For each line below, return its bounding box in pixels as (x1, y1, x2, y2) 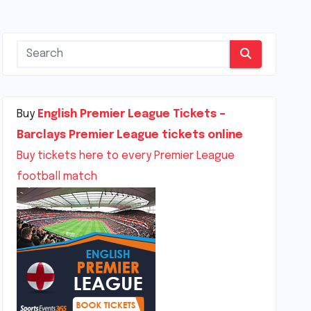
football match (17, 171, 98, 183)
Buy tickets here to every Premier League (17, 150, 235, 162)
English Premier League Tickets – (37, 108, 226, 120)
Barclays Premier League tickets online (17, 129, 244, 141)
